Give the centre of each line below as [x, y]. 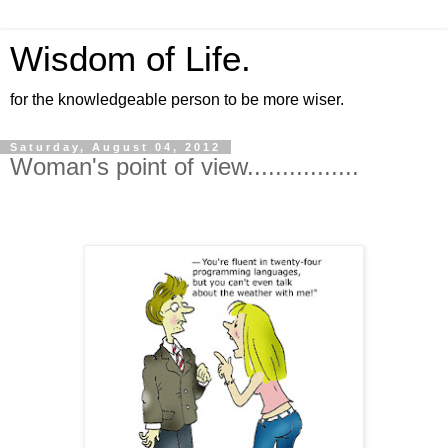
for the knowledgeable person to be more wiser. [177, 99]
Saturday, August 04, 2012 [115, 147]
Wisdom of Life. [130, 59]
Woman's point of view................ [184, 166]
